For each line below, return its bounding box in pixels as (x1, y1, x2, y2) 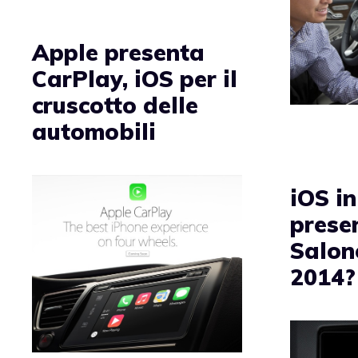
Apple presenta (32, 38, 205, 66)
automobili (32, 117, 156, 145)
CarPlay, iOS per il (32, 64, 237, 93)
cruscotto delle (32, 90, 198, 119)
